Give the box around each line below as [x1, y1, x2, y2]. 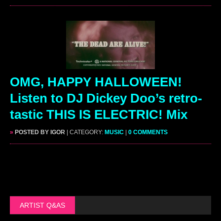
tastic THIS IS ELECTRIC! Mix [10, 107, 187, 122]
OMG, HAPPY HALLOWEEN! [10, 74, 182, 90]
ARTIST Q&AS [20, 201, 65, 210]
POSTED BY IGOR [13, 129, 65, 136]
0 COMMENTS [128, 129, 168, 136]
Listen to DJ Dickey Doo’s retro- [10, 91, 202, 106]
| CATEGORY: [67, 129, 105, 136]
